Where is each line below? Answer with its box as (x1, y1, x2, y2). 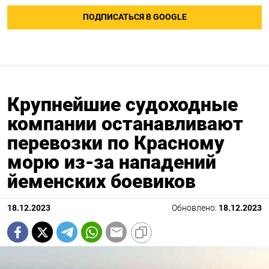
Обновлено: (172, 203, 219, 213)
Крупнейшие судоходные (7, 93, 238, 116)
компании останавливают (7, 112, 243, 135)
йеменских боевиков (7, 170, 196, 193)
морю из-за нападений (7, 151, 216, 174)
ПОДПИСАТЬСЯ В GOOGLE (82, 12, 187, 23)
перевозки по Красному (7, 131, 225, 154)
